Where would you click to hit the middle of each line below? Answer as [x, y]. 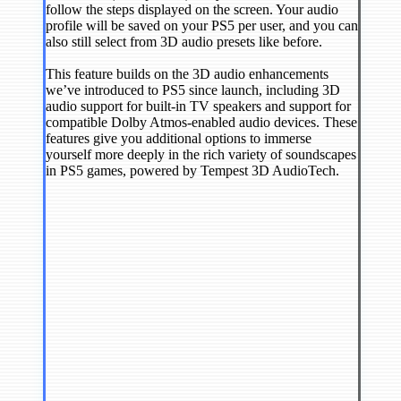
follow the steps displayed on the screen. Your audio [192, 10]
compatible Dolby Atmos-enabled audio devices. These [201, 123]
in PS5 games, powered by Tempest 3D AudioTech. [192, 171]
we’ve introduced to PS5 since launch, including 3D [193, 90]
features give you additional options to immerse [179, 139]
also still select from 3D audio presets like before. [184, 42]
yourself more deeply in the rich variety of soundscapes [201, 155]
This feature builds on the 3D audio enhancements [187, 74]
